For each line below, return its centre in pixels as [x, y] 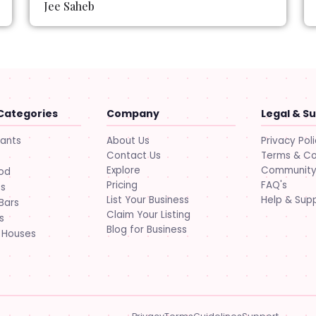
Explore [123, 170]
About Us [128, 140]
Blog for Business [146, 229]
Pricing [122, 185]
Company [133, 113]
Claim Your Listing [148, 214]
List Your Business [147, 200]
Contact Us [133, 155]
